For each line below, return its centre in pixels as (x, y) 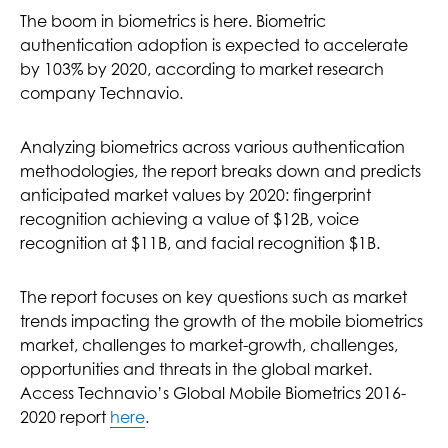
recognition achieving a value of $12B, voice (189, 218)
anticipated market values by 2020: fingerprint (195, 194)
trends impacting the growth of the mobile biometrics (221, 320)
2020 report (65, 416)
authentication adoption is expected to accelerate (214, 44)
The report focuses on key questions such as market (213, 296)
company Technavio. (101, 92)
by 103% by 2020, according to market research (202, 68)
